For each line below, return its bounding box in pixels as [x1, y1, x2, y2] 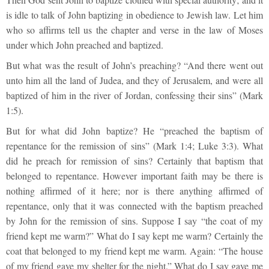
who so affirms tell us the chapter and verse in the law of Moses [6, 23, 263, 37]
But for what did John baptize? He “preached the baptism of [6, 124, 263, 138]
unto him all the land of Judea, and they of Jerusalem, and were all [6, 74, 263, 87]
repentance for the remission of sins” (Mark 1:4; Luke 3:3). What [6, 139, 263, 153]
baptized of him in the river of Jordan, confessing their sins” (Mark [6, 89, 263, 102]
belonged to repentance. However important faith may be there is [6, 169, 263, 183]
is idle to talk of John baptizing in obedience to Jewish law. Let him [6, 8, 263, 22]
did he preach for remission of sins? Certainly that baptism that [6, 154, 263, 168]
